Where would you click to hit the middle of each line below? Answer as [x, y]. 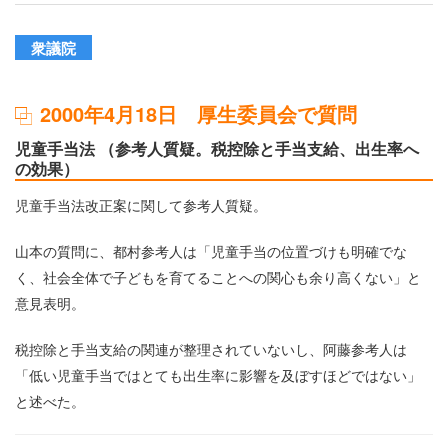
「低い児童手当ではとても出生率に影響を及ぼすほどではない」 [218, 375]
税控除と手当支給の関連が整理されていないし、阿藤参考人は [211, 349]
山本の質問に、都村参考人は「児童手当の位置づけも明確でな [211, 251]
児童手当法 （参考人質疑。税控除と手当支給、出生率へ [217, 148]
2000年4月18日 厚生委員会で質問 [198, 113]
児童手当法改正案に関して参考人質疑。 [141, 205]
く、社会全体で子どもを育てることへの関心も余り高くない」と [218, 277]
